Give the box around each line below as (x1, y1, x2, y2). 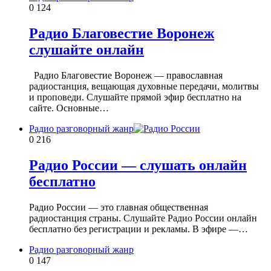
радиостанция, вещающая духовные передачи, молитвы (29, 80, 259, 91)
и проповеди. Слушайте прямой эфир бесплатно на (29, 91, 241, 102)
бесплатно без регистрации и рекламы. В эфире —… (29, 223, 248, 234)
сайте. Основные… (29, 102, 109, 113)
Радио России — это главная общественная (29, 201, 208, 212)
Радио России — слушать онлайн (29, 157, 247, 173)
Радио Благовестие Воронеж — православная (29, 70, 223, 80)
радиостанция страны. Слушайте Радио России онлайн (29, 212, 257, 223)
